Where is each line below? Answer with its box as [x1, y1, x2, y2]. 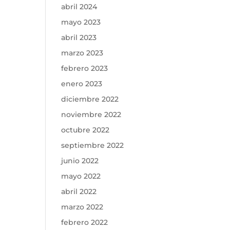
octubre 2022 [61, 125, 110, 135]
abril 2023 [61, 33, 97, 42]
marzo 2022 [61, 202, 104, 212]
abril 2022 [61, 187, 97, 196]
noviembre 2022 [61, 110, 122, 119]
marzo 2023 [61, 48, 104, 57]
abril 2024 [61, 2, 98, 11]
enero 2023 [61, 79, 103, 88]
